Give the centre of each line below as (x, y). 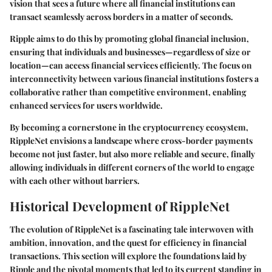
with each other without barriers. (75, 181)
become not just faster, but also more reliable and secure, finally (132, 154)
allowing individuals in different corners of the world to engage (132, 168)
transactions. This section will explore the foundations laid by (128, 256)
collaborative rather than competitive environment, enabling (128, 92)
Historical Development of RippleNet (120, 206)
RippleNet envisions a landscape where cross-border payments (131, 141)
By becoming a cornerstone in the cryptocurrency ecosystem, (129, 127)
